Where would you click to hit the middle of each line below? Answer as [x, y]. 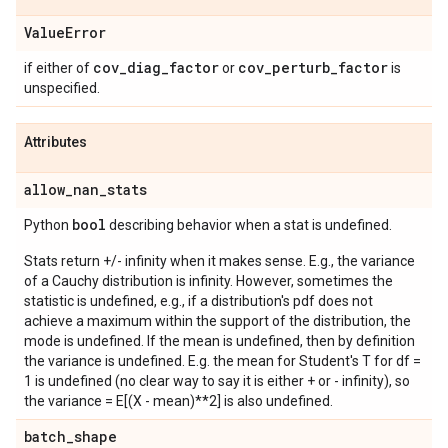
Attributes [55, 142]
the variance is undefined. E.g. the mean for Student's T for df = [222, 361]
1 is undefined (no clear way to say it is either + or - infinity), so [217, 381]
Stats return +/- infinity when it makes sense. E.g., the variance [219, 261]
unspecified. [62, 88]
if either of [58, 68]
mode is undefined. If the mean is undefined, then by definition [219, 341]
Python [48, 225]
